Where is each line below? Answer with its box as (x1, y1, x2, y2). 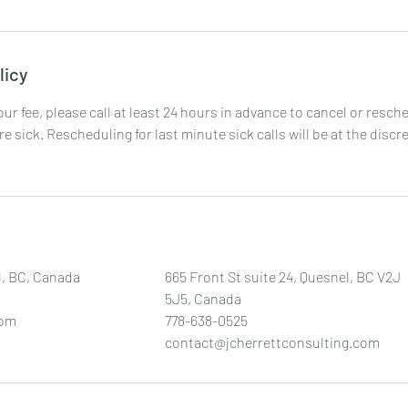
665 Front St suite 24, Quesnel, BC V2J (165, 268, 401, 285)
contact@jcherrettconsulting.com (165, 333, 380, 351)
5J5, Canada (165, 290, 241, 307)
